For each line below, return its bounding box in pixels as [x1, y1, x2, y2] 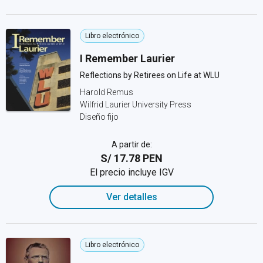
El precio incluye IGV [89, 167, 174, 178]
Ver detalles [106, 191, 157, 203]
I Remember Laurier [80, 52, 175, 65]
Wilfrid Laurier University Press [80, 100, 191, 109]
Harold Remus [80, 87, 133, 97]
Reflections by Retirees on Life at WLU [80, 70, 220, 80]
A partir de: [111, 140, 152, 149]
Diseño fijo [80, 112, 119, 122]
